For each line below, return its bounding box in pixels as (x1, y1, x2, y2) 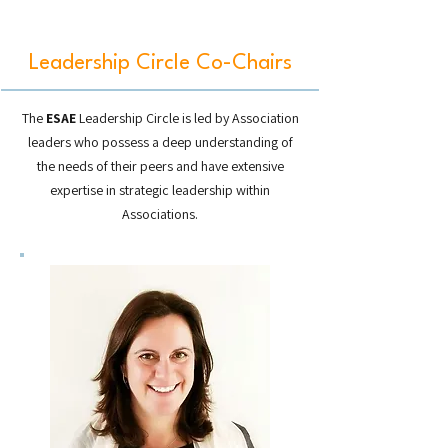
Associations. (122, 205, 198, 223)
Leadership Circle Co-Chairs (28, 53, 292, 74)
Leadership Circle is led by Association (75, 109, 299, 127)
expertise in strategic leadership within (50, 181, 270, 199)
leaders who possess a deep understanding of (27, 133, 293, 151)
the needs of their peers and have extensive (36, 157, 284, 175)
